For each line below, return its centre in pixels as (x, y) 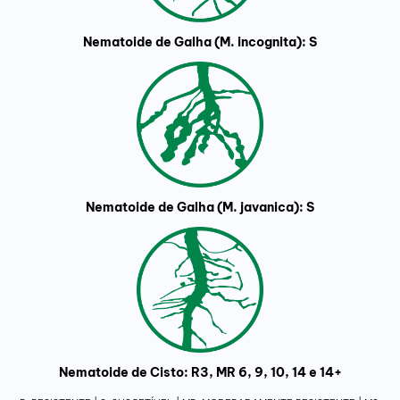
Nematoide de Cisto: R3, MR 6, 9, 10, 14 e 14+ (200, 373)
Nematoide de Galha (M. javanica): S (200, 207)
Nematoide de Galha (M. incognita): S (200, 42)
